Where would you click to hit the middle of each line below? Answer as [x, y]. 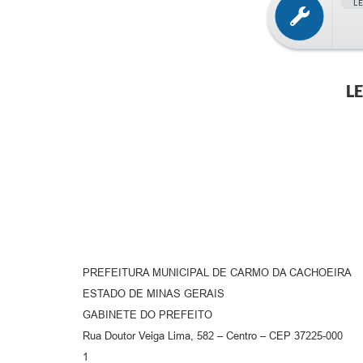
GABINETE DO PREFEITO [147, 314]
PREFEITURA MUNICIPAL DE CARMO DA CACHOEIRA [217, 272]
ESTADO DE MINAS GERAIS [154, 293]
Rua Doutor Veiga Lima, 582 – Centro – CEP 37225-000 [213, 335]
